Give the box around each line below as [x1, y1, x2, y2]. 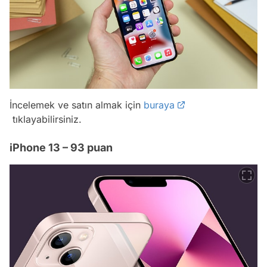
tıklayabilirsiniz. [10, 113, 82, 126]
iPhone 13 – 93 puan [10, 141, 113, 154]
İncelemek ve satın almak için [10, 99, 144, 111]
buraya [144, 99, 175, 111]
